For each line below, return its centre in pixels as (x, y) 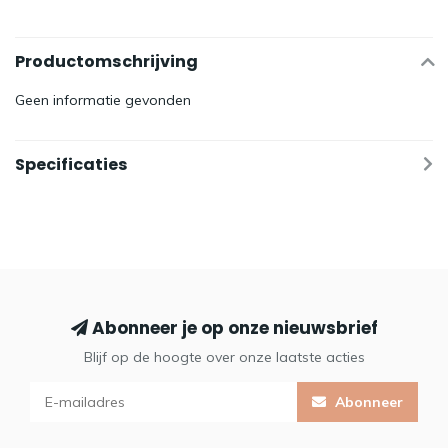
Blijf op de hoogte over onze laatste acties (224, 357)
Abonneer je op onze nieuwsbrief (232, 328)
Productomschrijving (106, 61)
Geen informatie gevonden (103, 100)
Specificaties (71, 165)
